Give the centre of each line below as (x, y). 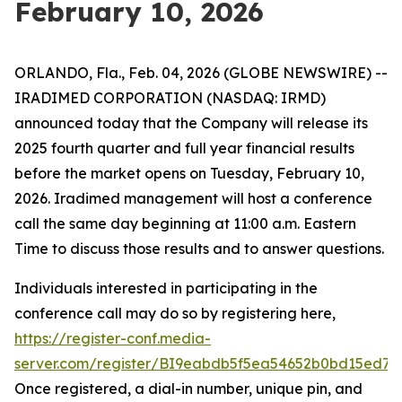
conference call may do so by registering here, (175, 313)
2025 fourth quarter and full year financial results (184, 148)
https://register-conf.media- (113, 338)
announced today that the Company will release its (191, 123)
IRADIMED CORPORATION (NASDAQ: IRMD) (170, 98)
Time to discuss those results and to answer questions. (199, 249)
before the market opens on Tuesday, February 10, (189, 173)
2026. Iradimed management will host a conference (193, 198)
